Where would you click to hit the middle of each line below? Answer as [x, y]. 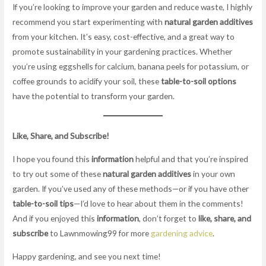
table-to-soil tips [43, 204]
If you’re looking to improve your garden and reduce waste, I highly [133, 7]
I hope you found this [52, 159]
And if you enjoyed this [55, 218]
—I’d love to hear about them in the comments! [159, 204]
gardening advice [182, 233]
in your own [213, 174]
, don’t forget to [169, 218]
